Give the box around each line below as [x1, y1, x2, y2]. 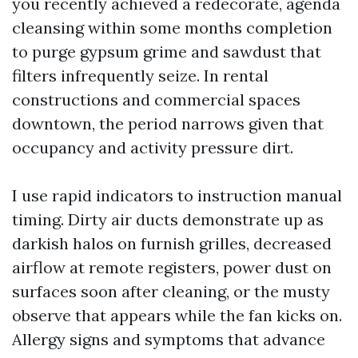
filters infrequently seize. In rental [12, 66, 268, 86]
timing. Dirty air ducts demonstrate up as [12, 209, 324, 230]
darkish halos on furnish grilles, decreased [12, 233, 332, 254]
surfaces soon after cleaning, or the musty [12, 281, 330, 302]
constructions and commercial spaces [12, 89, 300, 110]
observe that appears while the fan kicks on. [12, 305, 342, 326]
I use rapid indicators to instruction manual [12, 185, 342, 206]
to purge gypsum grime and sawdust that [12, 42, 321, 62]
